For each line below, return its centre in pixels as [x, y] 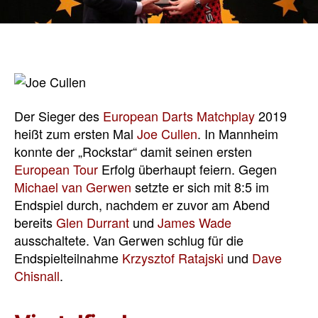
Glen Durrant [93, 222]
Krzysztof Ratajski [173, 257]
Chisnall [37, 275]
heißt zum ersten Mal [76, 133]
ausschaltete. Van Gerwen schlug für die [129, 240]
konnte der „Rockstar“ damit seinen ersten [133, 151]
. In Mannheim [238, 133]
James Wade [194, 222]
